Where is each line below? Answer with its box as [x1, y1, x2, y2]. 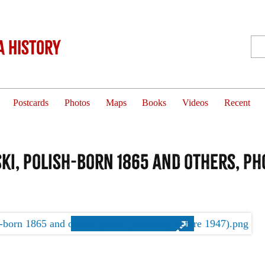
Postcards [13, 98, 49, 108]
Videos [182, 98, 209, 108]
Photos [64, 98, 90, 108]
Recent [224, 98, 250, 108]
